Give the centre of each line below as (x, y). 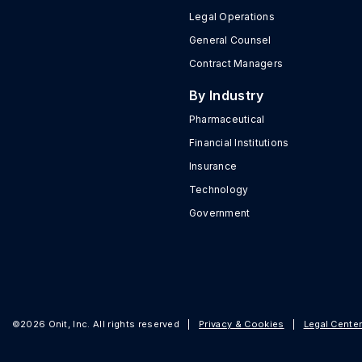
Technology (219, 189)
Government (219, 213)
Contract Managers (236, 63)
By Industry (226, 95)
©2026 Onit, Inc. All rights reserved (97, 324)
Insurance (213, 166)
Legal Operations (232, 17)
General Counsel (230, 40)
